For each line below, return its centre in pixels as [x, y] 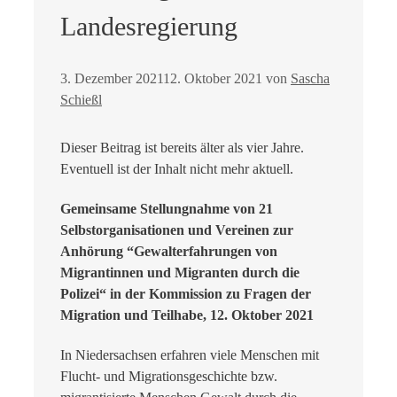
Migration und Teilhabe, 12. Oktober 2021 [187, 315]
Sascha [310, 78]
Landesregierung [149, 26]
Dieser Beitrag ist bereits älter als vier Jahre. [182, 147]
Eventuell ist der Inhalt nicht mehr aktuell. [177, 168]
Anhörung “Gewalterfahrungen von [169, 252]
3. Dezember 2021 [112, 78]
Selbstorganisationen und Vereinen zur [177, 230]
